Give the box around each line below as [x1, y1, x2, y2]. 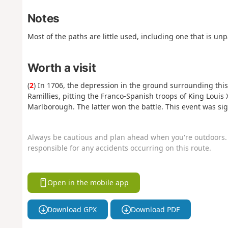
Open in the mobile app [47, 178, 129, 188]
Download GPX [47, 204, 97, 214]
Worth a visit [27, 60, 96, 74]
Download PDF [130, 204, 180, 214]
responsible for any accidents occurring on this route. [27, 142, 211, 153]
